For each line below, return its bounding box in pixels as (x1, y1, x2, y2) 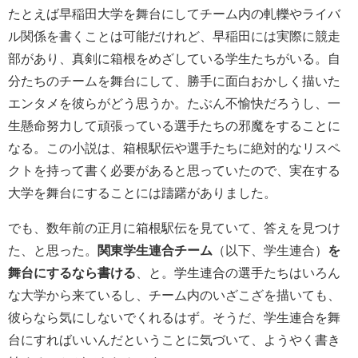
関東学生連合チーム (97, 243, 213, 257)
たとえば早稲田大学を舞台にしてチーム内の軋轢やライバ (8, 6, 340, 21)
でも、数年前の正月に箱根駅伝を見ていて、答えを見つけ (8, 221, 340, 235)
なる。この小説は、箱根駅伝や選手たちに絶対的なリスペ (8, 141, 340, 155)
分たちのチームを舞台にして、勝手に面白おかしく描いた (8, 74, 340, 88)
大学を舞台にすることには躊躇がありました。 (8, 185, 276, 200)
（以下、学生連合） (213, 243, 328, 257)
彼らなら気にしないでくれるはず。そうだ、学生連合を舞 (8, 310, 340, 324)
